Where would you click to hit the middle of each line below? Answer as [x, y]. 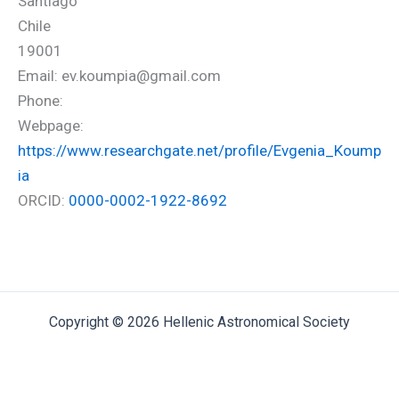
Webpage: [51, 126]
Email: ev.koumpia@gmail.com [119, 76]
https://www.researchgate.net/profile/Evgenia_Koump [199, 151]
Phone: [41, 101]
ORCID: [43, 200]
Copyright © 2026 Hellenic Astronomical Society [199, 322]
